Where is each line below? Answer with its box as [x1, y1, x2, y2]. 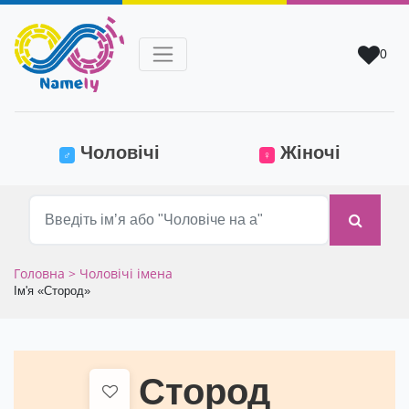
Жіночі [274, 142, 341, 163]
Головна [14, 265, 68, 283]
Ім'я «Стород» [14, 285, 90, 299]
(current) [159, 142, 235, 163]
